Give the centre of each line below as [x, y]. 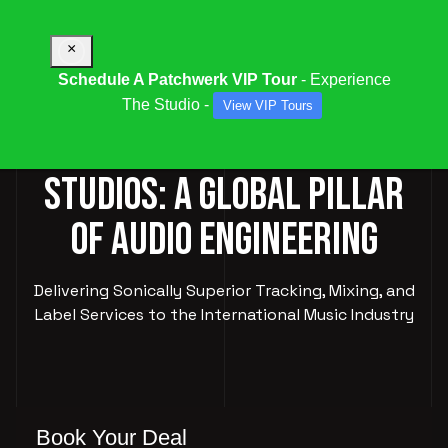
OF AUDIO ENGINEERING [224, 240]
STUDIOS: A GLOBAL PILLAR [224, 195]
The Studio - [167, 104]
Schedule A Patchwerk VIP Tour [177, 79]
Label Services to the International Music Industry [224, 314]
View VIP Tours [267, 105]
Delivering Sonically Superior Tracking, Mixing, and [224, 290]
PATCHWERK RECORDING [224, 150]
